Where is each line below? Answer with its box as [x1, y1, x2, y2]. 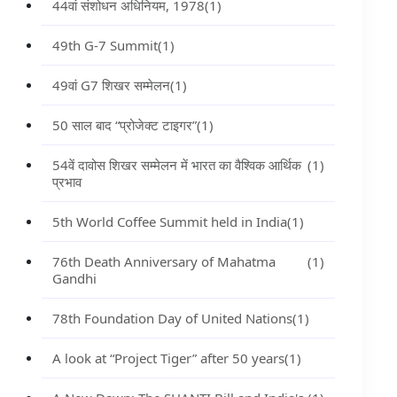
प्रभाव [51, 173, 82, 191]
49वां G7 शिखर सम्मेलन [51, 76, 170, 94]
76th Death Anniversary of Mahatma [51, 253, 276, 270]
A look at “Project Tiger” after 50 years [51, 349, 284, 367]
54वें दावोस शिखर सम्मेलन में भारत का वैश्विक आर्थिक [51, 156, 301, 174]
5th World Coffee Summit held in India [51, 213, 287, 230]
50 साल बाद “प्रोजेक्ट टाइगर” [51, 116, 197, 134]
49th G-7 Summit [51, 36, 158, 54]
